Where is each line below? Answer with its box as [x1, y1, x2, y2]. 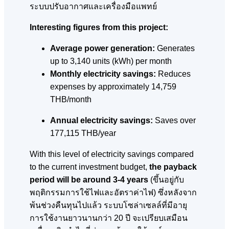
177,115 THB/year [50, 129, 116, 138]
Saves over [153, 116, 196, 125]
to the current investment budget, [30, 163, 149, 172]
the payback [149, 163, 197, 172]
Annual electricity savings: [50, 116, 153, 125]
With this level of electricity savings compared [30, 150, 194, 159]
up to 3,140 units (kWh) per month [50, 57, 172, 66]
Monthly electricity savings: [50, 70, 156, 79]
